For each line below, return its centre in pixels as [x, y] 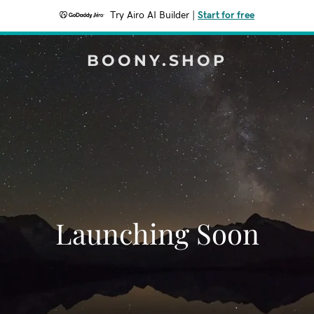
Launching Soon [157, 233]
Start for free [226, 15]
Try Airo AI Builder [150, 15]
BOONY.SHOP [157, 61]
